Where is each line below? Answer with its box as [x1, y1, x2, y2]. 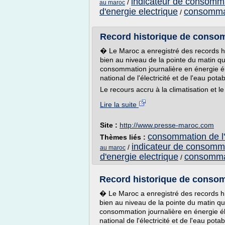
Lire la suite [100, 100, 139, 108]
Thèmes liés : [100, 133, 148, 141]
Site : [100, 121, 120, 129]
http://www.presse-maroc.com [120, 121, 214, 129]
